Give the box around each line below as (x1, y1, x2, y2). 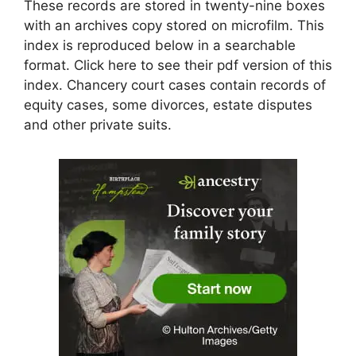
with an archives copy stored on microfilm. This (24, 17, 324, 33)
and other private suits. (24, 116, 172, 133)
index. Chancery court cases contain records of (24, 76, 326, 93)
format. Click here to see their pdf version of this (24, 56, 332, 73)
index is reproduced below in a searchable (24, 37, 296, 53)
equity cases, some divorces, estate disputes (24, 96, 312, 113)
